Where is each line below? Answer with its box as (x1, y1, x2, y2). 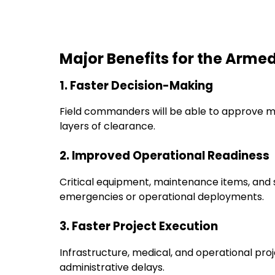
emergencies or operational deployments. (60, 190, 264, 204)
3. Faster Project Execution (60, 218, 218, 235)
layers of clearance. (60, 119, 155, 134)
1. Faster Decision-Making (60, 77, 213, 94)
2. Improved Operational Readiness (60, 147, 269, 165)
